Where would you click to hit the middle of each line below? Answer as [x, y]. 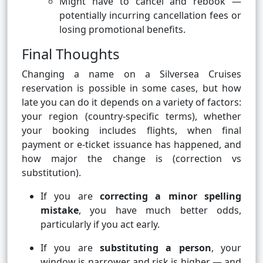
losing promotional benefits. [122, 30]
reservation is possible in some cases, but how [131, 88]
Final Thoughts [71, 54]
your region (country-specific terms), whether [131, 117]
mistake [60, 210]
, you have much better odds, [160, 210]
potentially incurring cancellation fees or [150, 16]
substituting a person [156, 248]
